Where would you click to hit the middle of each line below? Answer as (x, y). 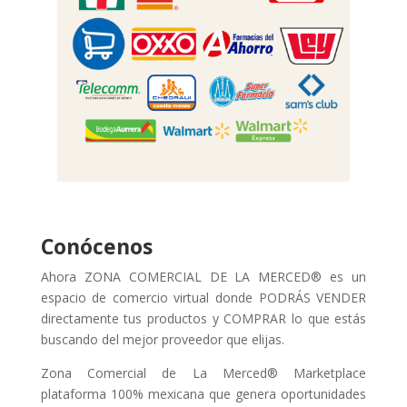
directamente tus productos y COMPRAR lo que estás (203, 318)
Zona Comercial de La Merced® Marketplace (203, 372)
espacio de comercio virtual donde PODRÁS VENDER (203, 297)
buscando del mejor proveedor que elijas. (162, 339)
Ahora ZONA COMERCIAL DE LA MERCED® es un (203, 276)
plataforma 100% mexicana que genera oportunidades (203, 393)
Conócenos (96, 246)
